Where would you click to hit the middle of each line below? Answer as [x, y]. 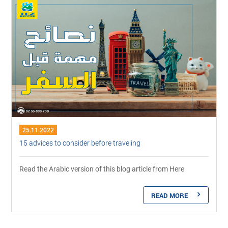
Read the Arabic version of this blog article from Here [102, 169]
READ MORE [169, 195]
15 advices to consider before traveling [80, 142]
